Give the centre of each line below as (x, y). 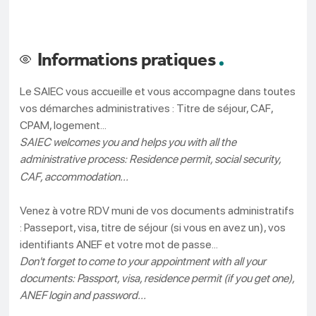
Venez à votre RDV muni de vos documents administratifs (157, 211)
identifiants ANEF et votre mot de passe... (119, 245)
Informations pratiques (125, 60)
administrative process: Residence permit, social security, (151, 159)
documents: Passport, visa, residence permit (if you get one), (157, 279)
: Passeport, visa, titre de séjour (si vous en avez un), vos (153, 228)
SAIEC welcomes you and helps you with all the (128, 142)
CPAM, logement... (63, 126)
